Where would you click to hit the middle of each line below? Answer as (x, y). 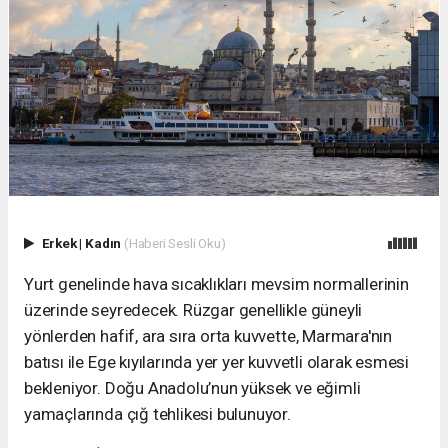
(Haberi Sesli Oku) (174, 243)
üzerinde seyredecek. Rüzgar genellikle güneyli (193, 310)
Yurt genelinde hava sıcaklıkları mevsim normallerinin (216, 284)
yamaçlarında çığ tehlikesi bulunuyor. (157, 414)
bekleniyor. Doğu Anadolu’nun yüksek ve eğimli (192, 388)
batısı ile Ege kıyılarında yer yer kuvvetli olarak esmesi (217, 362)
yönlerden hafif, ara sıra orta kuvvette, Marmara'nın (208, 336)
